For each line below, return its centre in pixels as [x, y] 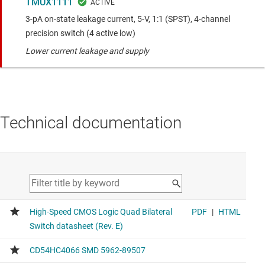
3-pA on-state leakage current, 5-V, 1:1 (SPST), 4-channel [128, 19]
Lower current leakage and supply [87, 51]
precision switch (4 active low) [80, 33]
